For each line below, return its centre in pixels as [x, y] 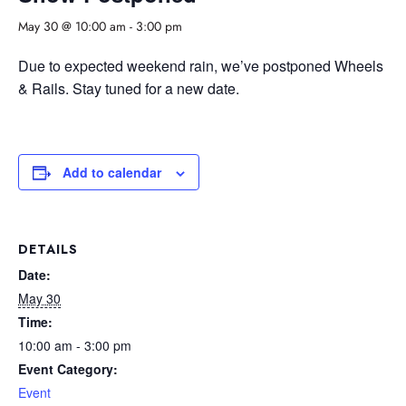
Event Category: [68, 369]
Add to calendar [112, 173]
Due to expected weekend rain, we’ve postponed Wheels [201, 66]
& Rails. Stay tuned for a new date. [129, 89]
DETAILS [48, 250]
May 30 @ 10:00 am [72, 27]
